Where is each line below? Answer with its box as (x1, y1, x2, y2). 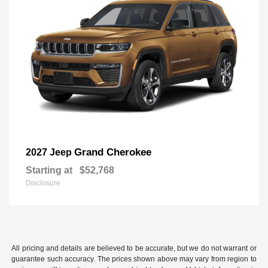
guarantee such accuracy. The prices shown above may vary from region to (11, 254, 257, 263)
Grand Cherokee (74, 146, 151, 158)
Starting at (26, 165, 72, 175)
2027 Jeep (26, 147, 74, 157)
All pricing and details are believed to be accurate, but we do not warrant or (11, 243, 257, 252)
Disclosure (26, 178, 60, 187)
